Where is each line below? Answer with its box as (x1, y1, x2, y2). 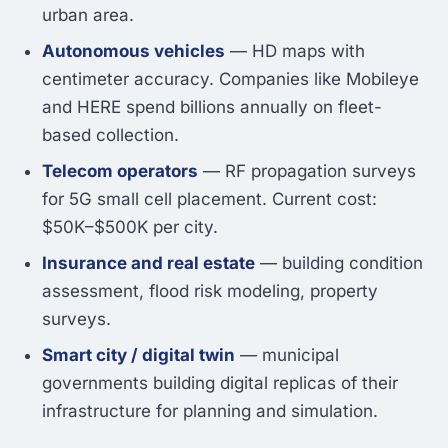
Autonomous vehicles (42, 41, 225, 62)
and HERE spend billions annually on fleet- (42, 97, 382, 118)
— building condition (255, 253, 423, 274)
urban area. (42, 5, 134, 26)
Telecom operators (42, 161, 198, 182)
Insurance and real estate (42, 253, 255, 274)
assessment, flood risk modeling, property (42, 281, 378, 302)
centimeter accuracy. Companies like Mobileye (42, 69, 419, 90)
